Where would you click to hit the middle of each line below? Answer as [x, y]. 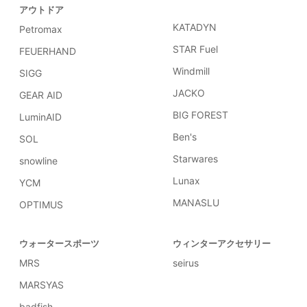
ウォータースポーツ [59, 243]
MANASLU [196, 202]
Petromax [41, 29]
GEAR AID [41, 95]
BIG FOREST [200, 115]
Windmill [191, 71]
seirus [186, 263]
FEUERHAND [48, 51]
